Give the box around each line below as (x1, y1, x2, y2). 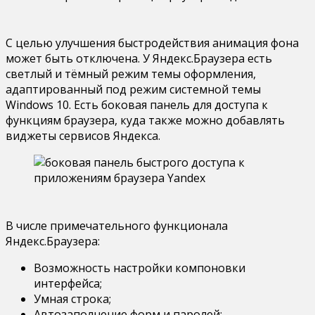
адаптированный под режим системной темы (6, 81, 261, 97)
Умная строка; (34, 290, 111, 307)
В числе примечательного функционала (6, 217, 228, 233)
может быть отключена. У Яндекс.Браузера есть (6, 50, 272, 66)
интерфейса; (34, 275, 102, 291)
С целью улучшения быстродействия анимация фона (6, 34, 299, 51)
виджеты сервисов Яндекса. (6, 127, 160, 143)
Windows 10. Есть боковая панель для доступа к (6, 96, 268, 112)
